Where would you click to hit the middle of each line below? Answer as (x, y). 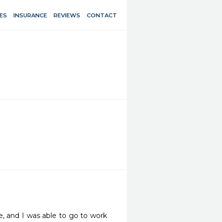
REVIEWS (67, 15)
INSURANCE (30, 15)
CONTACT (102, 15)
